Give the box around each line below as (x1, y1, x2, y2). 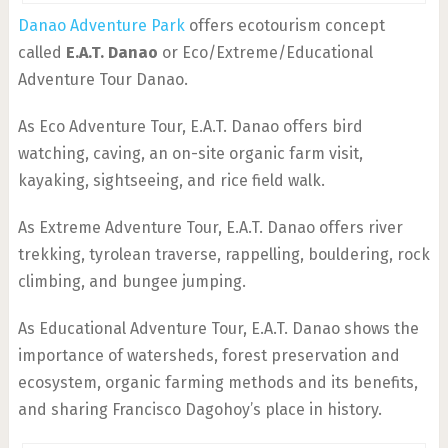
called (17, 43, 66, 62)
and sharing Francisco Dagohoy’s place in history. (17, 400, 382, 419)
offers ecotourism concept (184, 16, 385, 35)
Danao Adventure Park (17, 16, 185, 35)
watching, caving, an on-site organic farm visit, (17, 144, 363, 163)
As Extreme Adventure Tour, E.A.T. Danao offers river (17, 218, 403, 237)
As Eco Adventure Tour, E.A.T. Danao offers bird (17, 117, 363, 136)
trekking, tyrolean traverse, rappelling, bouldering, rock (17, 245, 430, 264)
